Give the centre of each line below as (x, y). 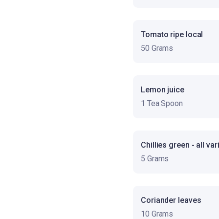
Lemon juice (163, 89)
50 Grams (157, 48)
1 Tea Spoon (162, 103)
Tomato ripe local (172, 34)
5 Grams (155, 158)
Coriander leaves (171, 200)
